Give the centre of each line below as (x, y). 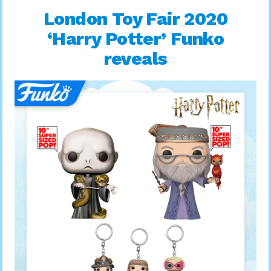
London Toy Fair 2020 (135, 18)
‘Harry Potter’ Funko (135, 38)
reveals (135, 58)
